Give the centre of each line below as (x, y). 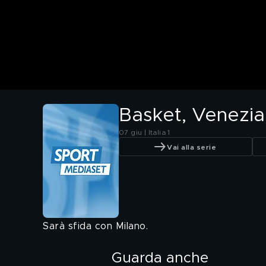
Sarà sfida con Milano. (95, 227)
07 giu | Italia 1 (145, 133)
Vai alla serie (191, 147)
